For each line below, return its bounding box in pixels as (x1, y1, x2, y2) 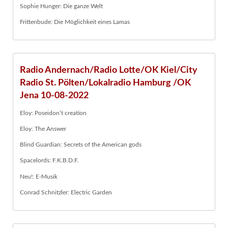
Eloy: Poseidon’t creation (20, 109, 87, 116)
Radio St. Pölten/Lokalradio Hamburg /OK (20, 78, 191, 88)
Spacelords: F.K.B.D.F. (20, 157, 79, 164)
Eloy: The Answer (20, 125, 66, 132)
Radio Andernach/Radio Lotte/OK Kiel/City (20, 65, 197, 75)
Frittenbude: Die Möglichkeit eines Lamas (20, 19, 130, 25)
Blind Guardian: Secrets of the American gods (20, 141, 141, 148)
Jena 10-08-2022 (20, 91, 89, 101)
